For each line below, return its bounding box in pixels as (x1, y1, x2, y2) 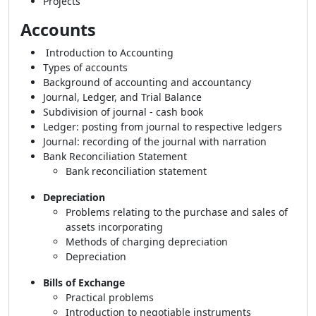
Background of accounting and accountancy (43, 75, 254, 89)
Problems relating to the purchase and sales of (66, 205, 288, 219)
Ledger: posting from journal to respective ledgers (43, 120, 285, 133)
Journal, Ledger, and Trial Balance (43, 90, 205, 104)
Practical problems (66, 291, 157, 304)
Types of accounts (43, 61, 130, 74)
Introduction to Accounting (43, 46, 174, 59)
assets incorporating (66, 220, 166, 233)
